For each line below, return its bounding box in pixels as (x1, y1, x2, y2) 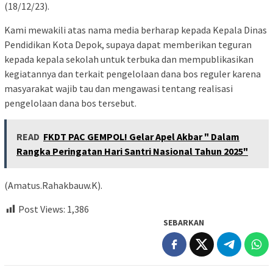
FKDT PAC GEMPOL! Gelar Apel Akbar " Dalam (43, 130, 239, 143)
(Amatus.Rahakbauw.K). (4, 179, 102, 192)
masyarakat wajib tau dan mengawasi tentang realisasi (4, 82, 233, 95)
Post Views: (18, 203, 65, 216)
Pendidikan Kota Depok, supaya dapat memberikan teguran (4, 38, 252, 51)
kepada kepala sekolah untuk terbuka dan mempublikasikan (4, 53, 253, 66)
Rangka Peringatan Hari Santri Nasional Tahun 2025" (16, 145, 248, 158)
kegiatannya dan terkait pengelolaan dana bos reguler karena (4, 68, 261, 80)
